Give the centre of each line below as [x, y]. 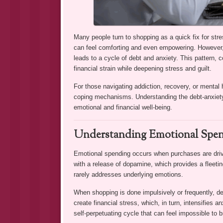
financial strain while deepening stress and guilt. [142, 68]
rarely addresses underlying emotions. [128, 175]
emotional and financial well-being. [123, 107]
